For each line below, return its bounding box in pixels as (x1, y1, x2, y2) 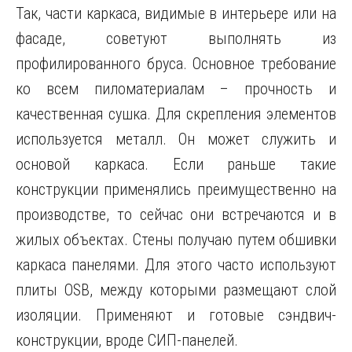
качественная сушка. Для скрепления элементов (16, 104, 336, 123)
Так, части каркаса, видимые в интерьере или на (16, 4, 336, 23)
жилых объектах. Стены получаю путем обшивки (16, 230, 336, 249)
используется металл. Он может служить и (16, 130, 336, 148)
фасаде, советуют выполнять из (16, 29, 336, 48)
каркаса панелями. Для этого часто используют (16, 255, 336, 274)
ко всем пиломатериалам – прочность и (16, 79, 336, 98)
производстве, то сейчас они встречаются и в (16, 205, 336, 224)
